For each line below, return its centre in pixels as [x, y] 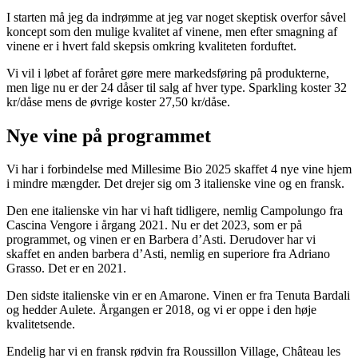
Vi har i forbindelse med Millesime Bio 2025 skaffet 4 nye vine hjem [179, 169]
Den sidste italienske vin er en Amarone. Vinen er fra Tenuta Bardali [178, 296]
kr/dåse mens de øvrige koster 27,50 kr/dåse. [118, 101]
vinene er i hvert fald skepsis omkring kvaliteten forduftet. [151, 46]
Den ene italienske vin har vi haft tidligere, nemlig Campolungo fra [175, 211]
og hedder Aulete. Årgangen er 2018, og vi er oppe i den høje [161, 310]
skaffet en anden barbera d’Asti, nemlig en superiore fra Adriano [168, 254]
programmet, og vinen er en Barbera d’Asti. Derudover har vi [161, 240]
